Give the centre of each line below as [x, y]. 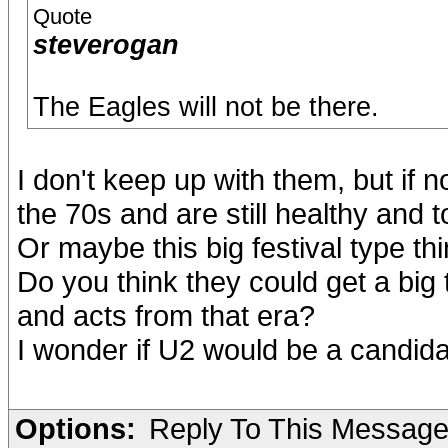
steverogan [106, 45]
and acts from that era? [166, 315]
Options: [75, 428]
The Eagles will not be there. [206, 107]
